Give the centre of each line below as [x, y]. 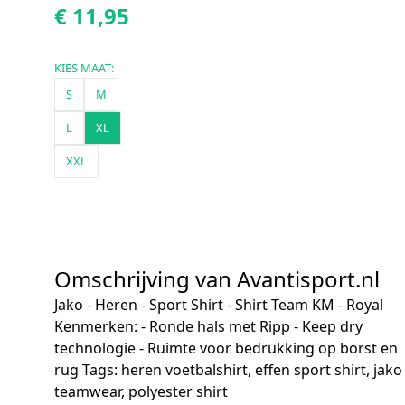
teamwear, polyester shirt [141, 391]
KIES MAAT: [84, 68]
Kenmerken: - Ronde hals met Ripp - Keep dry [208, 326]
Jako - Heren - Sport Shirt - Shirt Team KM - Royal [219, 305]
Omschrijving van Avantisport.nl [217, 279]
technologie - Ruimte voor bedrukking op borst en [226, 348]
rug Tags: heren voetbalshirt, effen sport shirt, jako [228, 370]
